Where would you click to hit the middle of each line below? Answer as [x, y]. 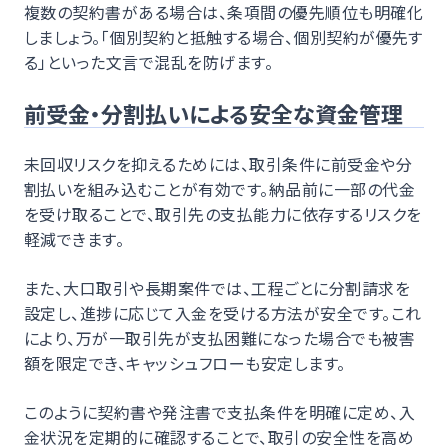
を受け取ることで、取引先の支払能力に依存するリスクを [223, 213]
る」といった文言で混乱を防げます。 [149, 61]
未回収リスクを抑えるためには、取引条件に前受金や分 [218, 163]
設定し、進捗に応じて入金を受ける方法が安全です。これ [223, 312]
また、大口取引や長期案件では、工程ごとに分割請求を [217, 287]
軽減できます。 [74, 238]
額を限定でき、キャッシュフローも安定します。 [185, 362]
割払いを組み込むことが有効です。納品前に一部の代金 [220, 188]
